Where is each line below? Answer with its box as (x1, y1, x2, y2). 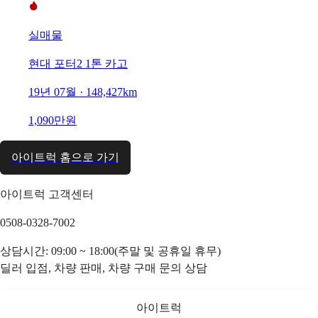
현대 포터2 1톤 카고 (28, 57, 128, 70)
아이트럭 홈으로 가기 (11, 150, 119, 163)
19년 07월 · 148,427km (28, 85, 137, 98)
